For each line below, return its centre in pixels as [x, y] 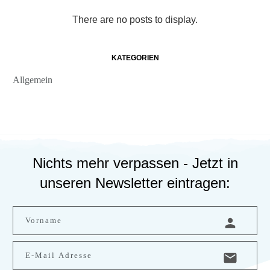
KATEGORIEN [135, 58]
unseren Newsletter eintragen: [135, 183]
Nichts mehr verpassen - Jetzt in [135, 163]
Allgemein [33, 80]
